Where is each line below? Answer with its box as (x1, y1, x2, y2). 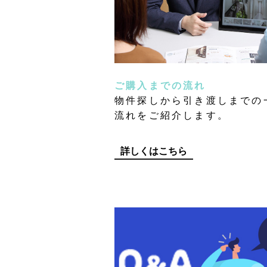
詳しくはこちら (120, 143, 187, 157)
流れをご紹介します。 (114, 107, 229, 122)
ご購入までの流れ (114, 77, 206, 92)
